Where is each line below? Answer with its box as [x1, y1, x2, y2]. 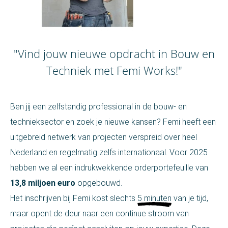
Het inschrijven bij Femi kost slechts [10, 193, 137, 203]
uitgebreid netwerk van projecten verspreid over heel [10, 132, 197, 142]
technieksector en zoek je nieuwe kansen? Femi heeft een [10, 117, 216, 127]
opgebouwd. [75, 178, 122, 188]
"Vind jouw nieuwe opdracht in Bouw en [13, 45, 215, 61]
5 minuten [137, 193, 172, 203]
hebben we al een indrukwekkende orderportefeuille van [10, 162, 208, 173]
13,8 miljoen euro [10, 178, 75, 188]
